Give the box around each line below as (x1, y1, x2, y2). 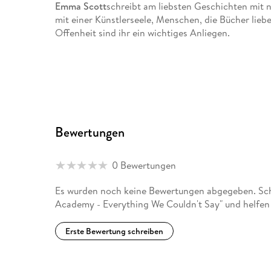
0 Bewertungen (112, 158, 177, 172)
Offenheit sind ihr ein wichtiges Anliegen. (55, 26, 230, 40)
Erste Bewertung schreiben (65, 224, 164, 237)
